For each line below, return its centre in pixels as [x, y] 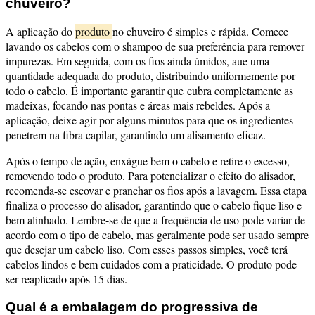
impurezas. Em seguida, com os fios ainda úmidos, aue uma [137, 61]
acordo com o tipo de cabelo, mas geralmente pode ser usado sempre [157, 235]
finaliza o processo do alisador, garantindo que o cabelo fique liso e [154, 205]
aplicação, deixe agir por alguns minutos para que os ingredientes [149, 120]
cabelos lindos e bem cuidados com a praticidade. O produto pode [151, 264]
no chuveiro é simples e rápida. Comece [200, 32]
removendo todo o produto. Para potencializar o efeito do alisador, [150, 176]
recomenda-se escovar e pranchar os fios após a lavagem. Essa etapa [156, 191]
